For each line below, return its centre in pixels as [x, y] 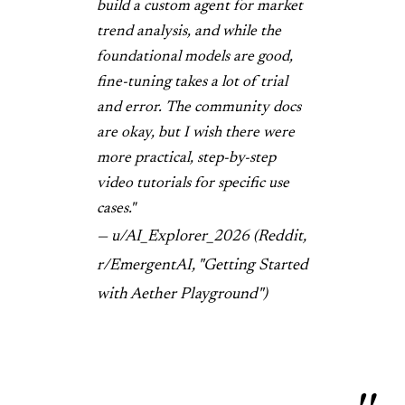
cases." [116, 209]
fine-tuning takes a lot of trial [192, 82]
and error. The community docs [199, 108]
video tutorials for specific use [193, 184]
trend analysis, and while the [189, 32]
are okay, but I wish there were [196, 133]
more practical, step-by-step [186, 158]
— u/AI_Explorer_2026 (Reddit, [202, 236]
